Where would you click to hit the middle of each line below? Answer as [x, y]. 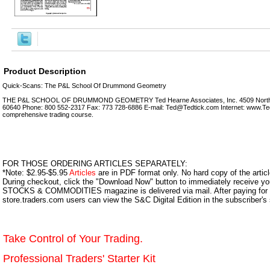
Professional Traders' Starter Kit [79, 258]
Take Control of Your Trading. [73, 238]
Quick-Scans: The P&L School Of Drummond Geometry [84, 85]
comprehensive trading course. [48, 114]
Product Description [45, 71]
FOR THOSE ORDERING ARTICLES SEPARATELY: [95, 163]
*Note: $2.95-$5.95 [36, 172]
